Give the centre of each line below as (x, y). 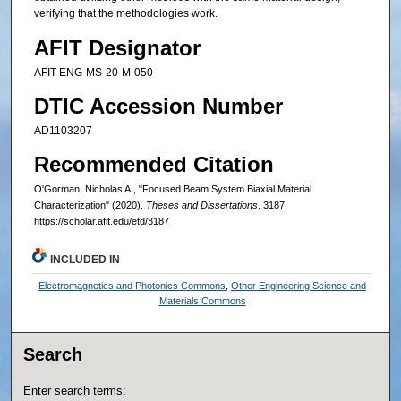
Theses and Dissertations (201, 205)
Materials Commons (202, 301)
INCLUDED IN (85, 260)
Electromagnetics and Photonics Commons (132, 286)
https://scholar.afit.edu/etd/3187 (101, 222)
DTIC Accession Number (158, 107)
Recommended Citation (154, 165)
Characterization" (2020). (90, 205)
